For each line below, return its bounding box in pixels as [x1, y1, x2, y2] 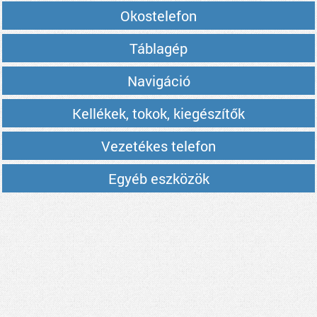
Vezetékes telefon [101, 137, 216, 155]
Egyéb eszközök [108, 169, 209, 188]
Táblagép [129, 39, 188, 57]
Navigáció [127, 71, 190, 90]
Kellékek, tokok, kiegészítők [72, 104, 245, 122]
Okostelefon [120, 6, 197, 25]
